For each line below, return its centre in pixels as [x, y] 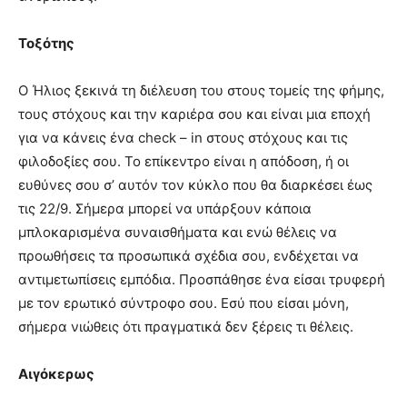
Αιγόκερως [56, 373]
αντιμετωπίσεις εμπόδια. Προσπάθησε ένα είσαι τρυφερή [202, 279]
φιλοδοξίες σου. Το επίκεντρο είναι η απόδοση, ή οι [184, 161]
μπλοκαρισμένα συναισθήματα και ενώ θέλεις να [178, 232]
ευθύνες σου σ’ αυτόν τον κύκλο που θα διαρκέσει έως [195, 184]
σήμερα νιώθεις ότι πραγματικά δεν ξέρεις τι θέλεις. [186, 326]
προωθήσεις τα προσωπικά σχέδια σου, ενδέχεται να [189, 255]
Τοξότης [46, 43]
